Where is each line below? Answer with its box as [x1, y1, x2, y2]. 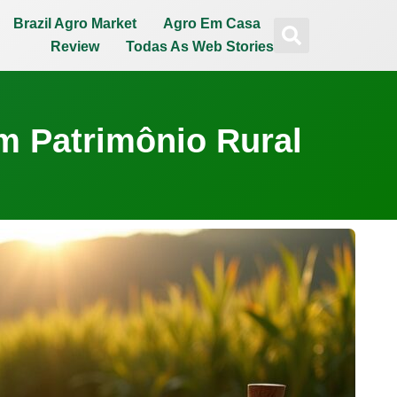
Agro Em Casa [162, 16, 261, 31]
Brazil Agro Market [12, 16, 136, 31]
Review [50, 39, 99, 54]
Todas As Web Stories [125, 39, 274, 54]
